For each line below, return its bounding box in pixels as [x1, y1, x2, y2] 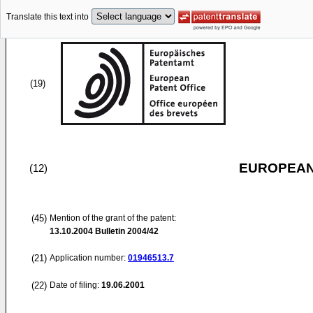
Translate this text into [6, 12, 89, 22]
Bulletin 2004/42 [93, 226, 159, 236]
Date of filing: [50, 280, 99, 290]
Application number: [50, 253, 128, 263]
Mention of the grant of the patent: [50, 213, 176, 223]
